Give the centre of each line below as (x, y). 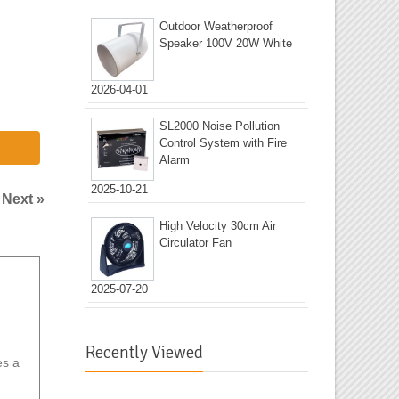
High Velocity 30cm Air (218, 226)
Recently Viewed (144, 352)
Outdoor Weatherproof (216, 27)
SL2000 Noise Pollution (220, 126)
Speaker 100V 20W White (226, 44)
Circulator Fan (195, 243)
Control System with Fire (223, 143)
